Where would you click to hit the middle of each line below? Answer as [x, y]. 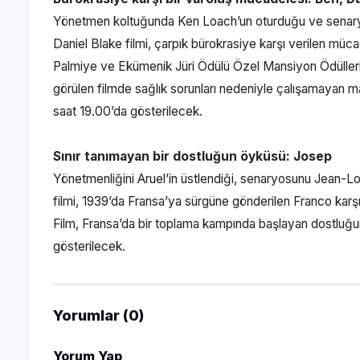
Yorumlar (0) [98, 315]
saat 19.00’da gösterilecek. [128, 111]
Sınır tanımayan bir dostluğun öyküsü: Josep [192, 156]
